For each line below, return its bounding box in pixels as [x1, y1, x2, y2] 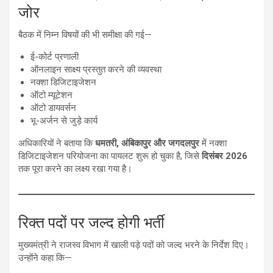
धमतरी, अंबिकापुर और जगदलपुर [95, 138, 199, 149]
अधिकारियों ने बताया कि [18, 138, 95, 149]
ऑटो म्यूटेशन [30, 90, 73, 101]
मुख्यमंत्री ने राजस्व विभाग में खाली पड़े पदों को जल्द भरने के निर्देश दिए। [18, 239, 249, 251]
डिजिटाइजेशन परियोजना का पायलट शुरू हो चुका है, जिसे [18, 151, 202, 162]
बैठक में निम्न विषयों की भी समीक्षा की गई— [18, 29, 152, 41]
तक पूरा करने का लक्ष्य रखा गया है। [18, 163, 132, 175]
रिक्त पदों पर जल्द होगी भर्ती [18, 214, 165, 232]
